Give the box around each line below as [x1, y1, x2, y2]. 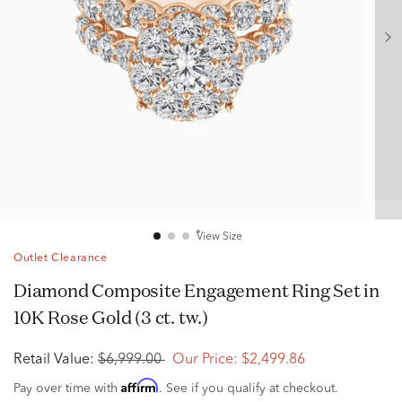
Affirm [121, 378, 159, 393]
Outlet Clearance [13, 253, 108, 264]
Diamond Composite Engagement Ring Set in [13, 278, 27, 302]
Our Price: [172, 353, 238, 367]
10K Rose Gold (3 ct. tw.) [13, 305, 208, 329]
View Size [196, 232, 242, 242]
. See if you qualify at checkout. [159, 382, 338, 395]
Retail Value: [13, 353, 94, 367]
